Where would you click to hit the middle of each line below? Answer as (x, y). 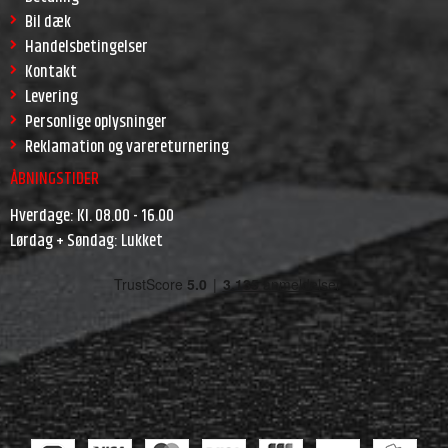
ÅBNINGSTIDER (54, 179)
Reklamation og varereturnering (127, 146)
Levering (51, 96)
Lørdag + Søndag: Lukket (86, 240)
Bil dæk (48, 21)
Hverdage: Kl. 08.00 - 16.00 (92, 215)
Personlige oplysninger (96, 121)
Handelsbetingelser (86, 46)
